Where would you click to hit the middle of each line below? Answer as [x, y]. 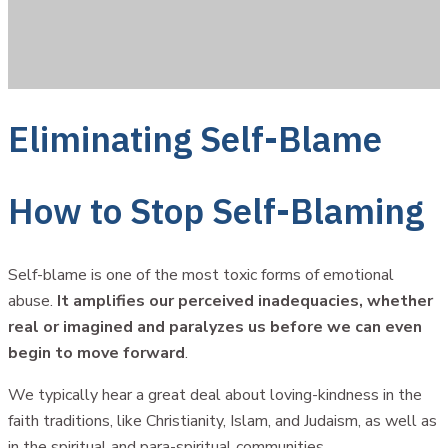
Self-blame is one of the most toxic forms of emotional [201, 274]
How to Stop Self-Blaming [216, 210]
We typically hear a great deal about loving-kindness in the [215, 394]
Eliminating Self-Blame [195, 138]
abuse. [32, 300]
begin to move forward [96, 352]
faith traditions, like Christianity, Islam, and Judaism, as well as [222, 420]
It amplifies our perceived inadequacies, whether [245, 300]
